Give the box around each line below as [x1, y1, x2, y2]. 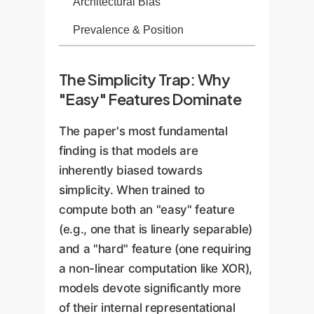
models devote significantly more [59, 280, 242, 295]
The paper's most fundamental [59, 123, 228, 138]
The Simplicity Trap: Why [59, 69, 231, 90]
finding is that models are [59, 143, 198, 158]
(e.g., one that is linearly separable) [59, 221, 253, 236]
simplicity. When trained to [59, 182, 205, 197]
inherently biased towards [59, 163, 203, 177]
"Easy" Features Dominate [59, 89, 242, 109]
